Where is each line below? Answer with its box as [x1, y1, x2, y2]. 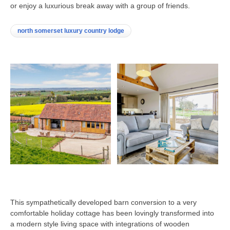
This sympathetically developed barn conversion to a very [10, 198, 197, 206]
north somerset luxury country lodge [17, 27, 124, 35]
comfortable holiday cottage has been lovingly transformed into [10, 208, 214, 217]
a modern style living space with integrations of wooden [10, 219, 189, 228]
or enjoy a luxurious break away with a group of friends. [10, 2, 190, 10]
